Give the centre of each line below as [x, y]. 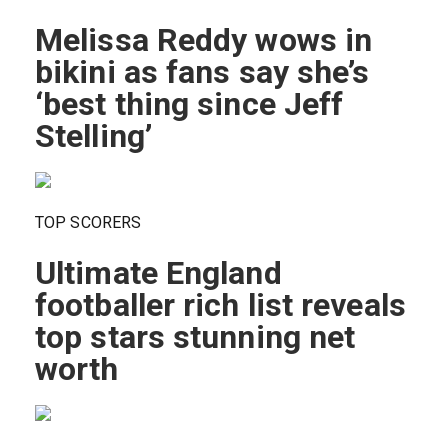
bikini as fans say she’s [202, 72]
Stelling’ [93, 136]
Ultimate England [158, 273]
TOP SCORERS [88, 223]
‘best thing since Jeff [189, 104]
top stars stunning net [195, 337]
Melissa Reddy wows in [204, 40]
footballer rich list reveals [220, 305]
